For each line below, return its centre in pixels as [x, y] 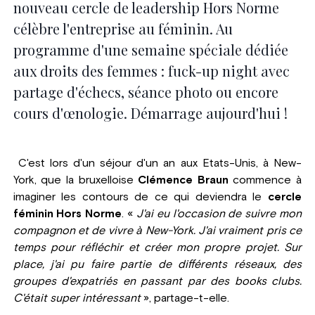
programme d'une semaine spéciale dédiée [150, 49]
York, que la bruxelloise [76, 180]
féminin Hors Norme [67, 213]
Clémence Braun [183, 180]
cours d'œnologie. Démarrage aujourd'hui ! [150, 112]
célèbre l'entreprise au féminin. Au [123, 28]
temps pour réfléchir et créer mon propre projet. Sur [157, 247]
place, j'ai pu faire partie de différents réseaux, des [157, 264]
